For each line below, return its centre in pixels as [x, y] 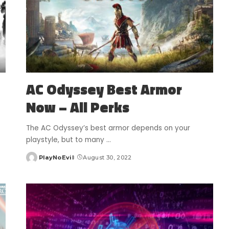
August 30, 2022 [107, 158]
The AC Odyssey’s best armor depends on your [108, 128]
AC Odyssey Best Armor [104, 89]
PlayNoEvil [56, 158]
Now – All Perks [77, 107]
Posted [37, 161]
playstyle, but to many [66, 140]
